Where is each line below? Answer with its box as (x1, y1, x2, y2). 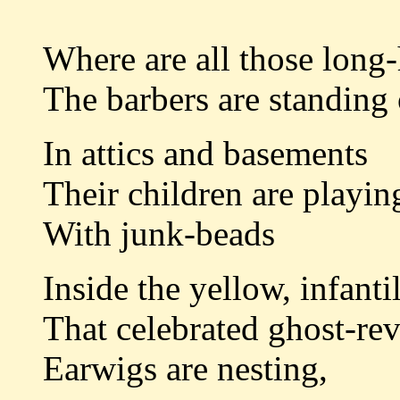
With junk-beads (43, 214, 275, 254)
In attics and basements (43, 134, 368, 173)
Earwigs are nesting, (43, 349, 328, 388)
